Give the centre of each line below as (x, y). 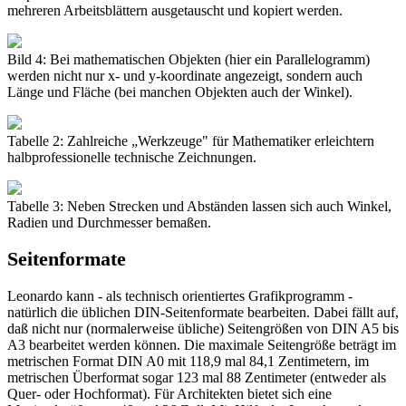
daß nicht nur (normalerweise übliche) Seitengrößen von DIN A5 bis (203, 328)
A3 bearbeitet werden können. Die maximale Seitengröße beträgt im (202, 344)
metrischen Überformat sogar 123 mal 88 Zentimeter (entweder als (197, 377)
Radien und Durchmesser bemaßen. (109, 222)
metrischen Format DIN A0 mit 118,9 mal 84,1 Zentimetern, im (188, 361)
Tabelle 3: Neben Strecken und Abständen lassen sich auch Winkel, (199, 206)
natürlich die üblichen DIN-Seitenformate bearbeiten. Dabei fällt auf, (203, 312)
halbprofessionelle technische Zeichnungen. (132, 157)
